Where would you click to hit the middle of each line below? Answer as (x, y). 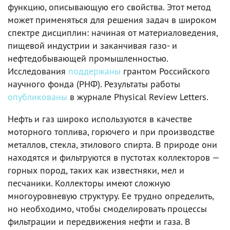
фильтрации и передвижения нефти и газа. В (99, 221)
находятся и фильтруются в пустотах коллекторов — (113, 157)
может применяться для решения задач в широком (112, 20)
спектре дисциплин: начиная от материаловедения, (113, 32)
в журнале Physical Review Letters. (138, 97)
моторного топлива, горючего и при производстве (111, 131)
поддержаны (94, 71)
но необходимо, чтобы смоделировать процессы (107, 208)
